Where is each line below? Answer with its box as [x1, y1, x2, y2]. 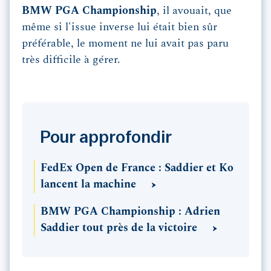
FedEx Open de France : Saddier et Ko [41, 163, 233, 174]
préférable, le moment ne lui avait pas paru [22, 38, 229, 50]
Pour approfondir [40, 129, 172, 146]
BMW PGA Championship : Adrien [41, 206, 220, 218]
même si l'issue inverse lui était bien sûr [22, 22, 217, 33]
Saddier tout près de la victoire [41, 223, 200, 234]
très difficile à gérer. [22, 54, 123, 66]
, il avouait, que [157, 5, 232, 17]
